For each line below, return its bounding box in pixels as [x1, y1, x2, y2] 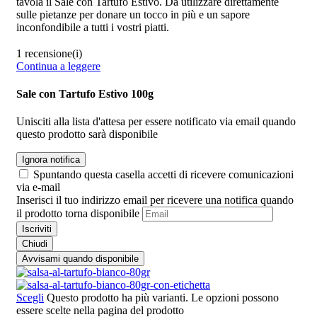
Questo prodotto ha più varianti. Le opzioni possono [47, 292, 279, 304]
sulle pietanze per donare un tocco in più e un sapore [16, 8, 250, 21]
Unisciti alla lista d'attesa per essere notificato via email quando [16, 115, 296, 128]
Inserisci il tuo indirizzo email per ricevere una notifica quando [16, 194, 294, 207]
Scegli [16, 292, 44, 304]
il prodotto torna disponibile [16, 207, 139, 220]
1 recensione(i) [16, 47, 82, 59]
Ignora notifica [22, 154, 80, 166]
